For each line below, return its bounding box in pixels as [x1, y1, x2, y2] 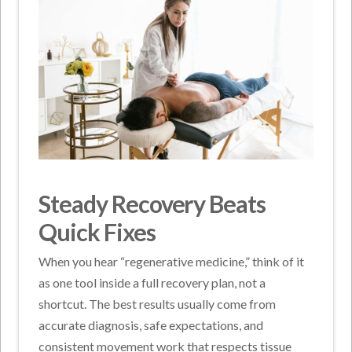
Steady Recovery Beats [38, 189, 266, 218]
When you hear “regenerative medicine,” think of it [38, 254, 305, 269]
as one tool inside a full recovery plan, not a [38, 275, 266, 291]
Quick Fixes [38, 218, 156, 247]
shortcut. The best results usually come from [38, 296, 277, 312]
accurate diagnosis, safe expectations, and [38, 317, 264, 333]
